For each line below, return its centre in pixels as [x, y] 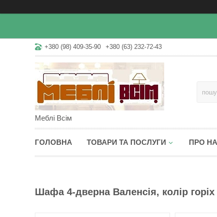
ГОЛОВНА [54, 142]
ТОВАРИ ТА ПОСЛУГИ [126, 142]
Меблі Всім [53, 118]
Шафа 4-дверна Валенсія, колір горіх [125, 192]
